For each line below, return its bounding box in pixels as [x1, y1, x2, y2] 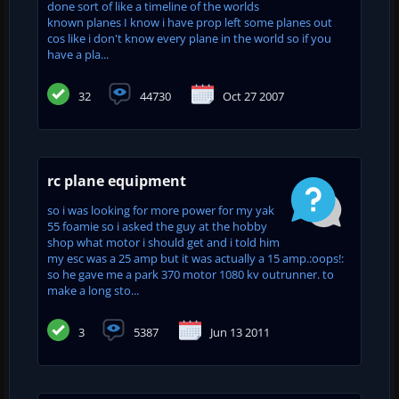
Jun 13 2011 [210, 323, 270, 340]
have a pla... [47, 45, 109, 62]
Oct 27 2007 [223, 87, 284, 104]
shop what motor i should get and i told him [47, 233, 280, 250]
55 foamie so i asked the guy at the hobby [47, 217, 267, 234]
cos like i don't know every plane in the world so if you [47, 29, 331, 46]
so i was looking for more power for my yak [47, 201, 274, 218]
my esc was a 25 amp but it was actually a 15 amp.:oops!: [47, 249, 344, 266]
